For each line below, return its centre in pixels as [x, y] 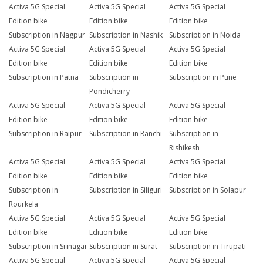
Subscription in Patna [44, 77]
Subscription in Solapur [208, 190]
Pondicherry [109, 92]
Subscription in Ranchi [125, 134]
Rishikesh [185, 148]
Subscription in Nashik [126, 35]
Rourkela [23, 204]
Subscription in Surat [123, 247]
